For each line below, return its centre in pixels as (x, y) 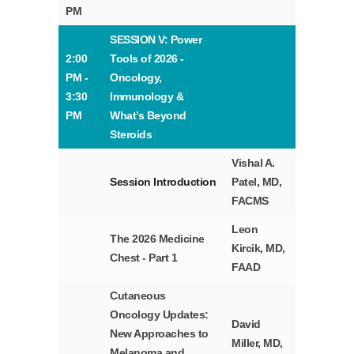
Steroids (131, 135)
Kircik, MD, (258, 249)
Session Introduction (163, 182)
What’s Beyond (148, 116)
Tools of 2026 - (147, 59)
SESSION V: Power (156, 40)
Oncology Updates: (159, 315)
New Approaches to (159, 334)
